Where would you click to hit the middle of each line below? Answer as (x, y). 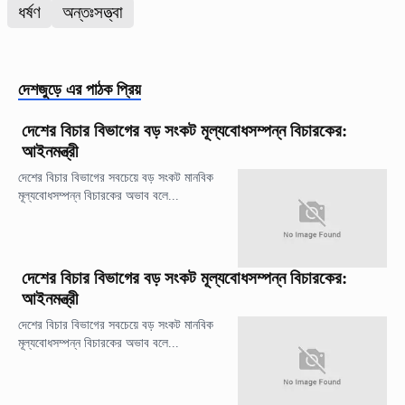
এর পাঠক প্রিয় (104, 89)
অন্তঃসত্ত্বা (93, 12)
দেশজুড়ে (40, 89)
